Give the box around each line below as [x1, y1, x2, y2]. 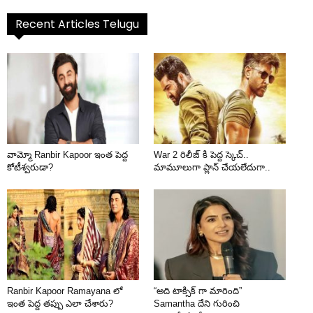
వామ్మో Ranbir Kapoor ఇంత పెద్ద [7, 149, 129, 160]
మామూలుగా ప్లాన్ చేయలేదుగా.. [154, 161, 271, 173]
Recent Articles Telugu [15, 15, 140, 32]
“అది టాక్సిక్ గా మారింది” [154, 285, 242, 296]
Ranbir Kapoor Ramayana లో [7, 285, 123, 296]
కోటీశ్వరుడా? [7, 161, 54, 173]
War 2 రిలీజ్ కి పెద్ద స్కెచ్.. [154, 149, 249, 160]
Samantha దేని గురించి [154, 298, 240, 309]
